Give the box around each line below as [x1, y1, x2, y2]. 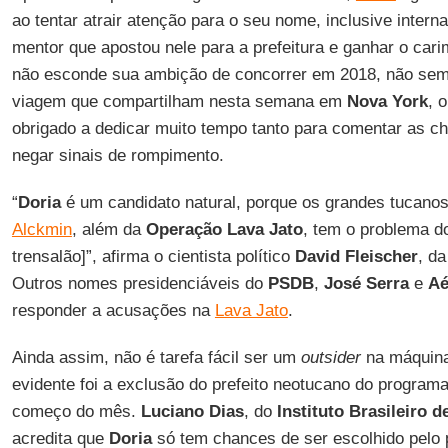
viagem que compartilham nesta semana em [11, 92, 347, 111]
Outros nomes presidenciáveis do [11, 274, 268, 293]
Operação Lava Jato [145, 220, 303, 239]
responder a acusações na [11, 301, 215, 320]
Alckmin [11, 220, 72, 239]
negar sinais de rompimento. [11, 146, 224, 165]
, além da [71, 220, 146, 239]
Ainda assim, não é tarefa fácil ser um [11, 348, 301, 367]
